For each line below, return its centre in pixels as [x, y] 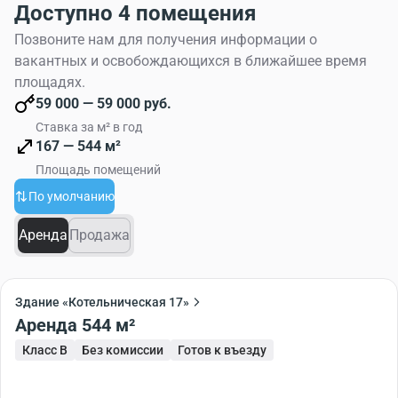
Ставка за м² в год [89, 127]
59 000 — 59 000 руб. [103, 103]
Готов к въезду [222, 350]
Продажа [99, 235]
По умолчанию [72, 196]
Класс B [45, 350]
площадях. [50, 82]
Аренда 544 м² [108, 325]
